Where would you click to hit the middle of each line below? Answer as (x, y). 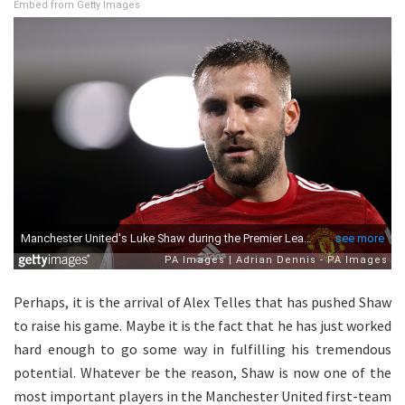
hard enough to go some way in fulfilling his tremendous (202, 348)
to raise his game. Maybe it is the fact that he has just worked (202, 325)
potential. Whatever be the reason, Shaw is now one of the (202, 372)
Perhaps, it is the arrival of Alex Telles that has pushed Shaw (202, 301)
